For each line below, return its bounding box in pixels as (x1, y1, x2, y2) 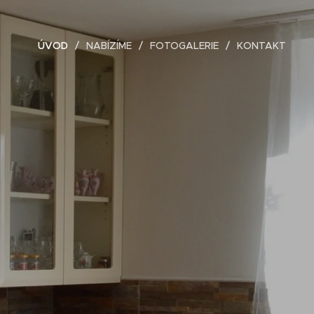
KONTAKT (237, 39, 286, 52)
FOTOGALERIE (150, 39, 219, 52)
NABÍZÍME (86, 39, 132, 52)
